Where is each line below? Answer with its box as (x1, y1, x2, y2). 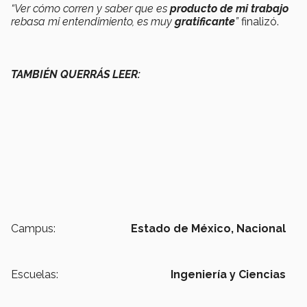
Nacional (236, 222, 286, 236)
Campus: (11, 222, 56, 236)
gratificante (175, 15, 235, 29)
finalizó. (238, 15, 279, 29)
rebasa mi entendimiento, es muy (11, 15, 175, 29)
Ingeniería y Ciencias (171, 268, 286, 282)
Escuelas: (11, 268, 58, 282)
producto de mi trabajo (170, 2, 288, 16)
